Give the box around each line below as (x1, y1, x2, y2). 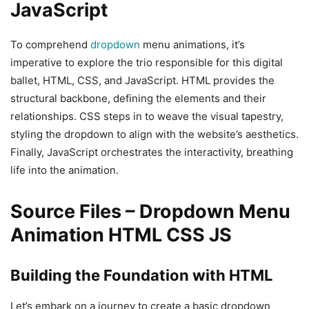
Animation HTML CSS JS (10, 223, 232, 247)
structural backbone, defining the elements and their (10, 92, 266, 106)
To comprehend (10, 38, 90, 52)
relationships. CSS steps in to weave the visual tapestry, (10, 110, 283, 123)
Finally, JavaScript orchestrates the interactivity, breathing (10, 146, 293, 159)
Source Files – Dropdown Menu (10, 200, 290, 223)
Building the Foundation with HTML (10, 266, 272, 285)
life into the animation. (10, 163, 119, 177)
